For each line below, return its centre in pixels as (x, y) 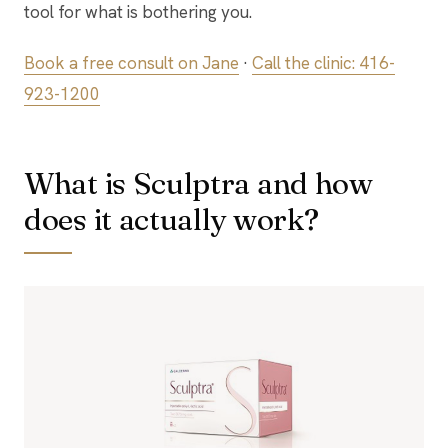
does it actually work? (171, 219)
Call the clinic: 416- (323, 63)
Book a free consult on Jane (131, 63)
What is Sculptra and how (198, 183)
